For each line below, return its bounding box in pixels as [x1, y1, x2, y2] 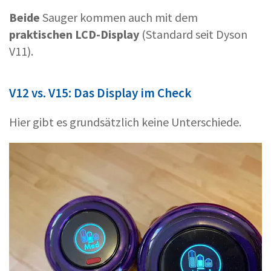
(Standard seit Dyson [139, 26, 247, 42]
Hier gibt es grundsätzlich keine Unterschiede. [9, 114, 241, 129]
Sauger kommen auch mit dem [40, 9, 198, 25]
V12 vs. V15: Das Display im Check [9, 84, 192, 101]
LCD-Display [75, 26, 139, 42]
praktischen [9, 26, 73, 42]
